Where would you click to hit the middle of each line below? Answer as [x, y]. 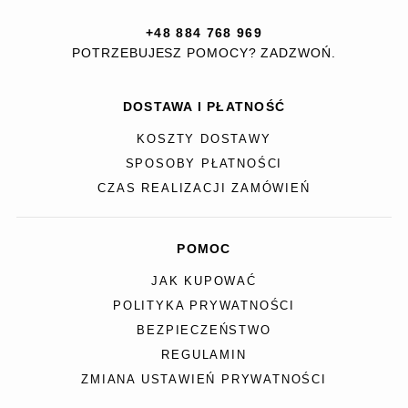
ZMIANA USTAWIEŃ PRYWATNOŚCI [204, 379]
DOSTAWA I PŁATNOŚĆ [204, 106]
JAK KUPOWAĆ [204, 281]
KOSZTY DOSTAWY [204, 139]
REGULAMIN [204, 355]
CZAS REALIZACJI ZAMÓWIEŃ [204, 188]
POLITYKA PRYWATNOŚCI [204, 306]
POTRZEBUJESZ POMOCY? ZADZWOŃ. [204, 52]
